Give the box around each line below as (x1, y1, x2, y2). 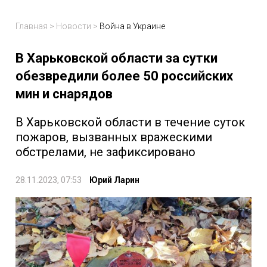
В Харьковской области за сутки (15, 51, 218, 66)
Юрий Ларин (89, 175, 139, 185)
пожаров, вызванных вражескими (15, 130, 212, 145)
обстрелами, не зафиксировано (15, 145, 195, 160)
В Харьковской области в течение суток (15, 115, 245, 130)
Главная (15, 21, 48, 32)
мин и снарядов (15, 86, 113, 102)
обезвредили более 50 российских (15, 69, 233, 84)
